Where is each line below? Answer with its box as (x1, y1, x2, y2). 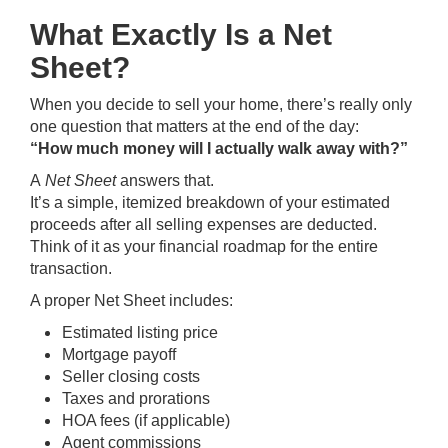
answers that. (116, 172, 214, 189)
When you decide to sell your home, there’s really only (30, 96, 412, 113)
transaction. (30, 260, 112, 277)
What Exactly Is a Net (30, 18, 332, 51)
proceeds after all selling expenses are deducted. (30, 216, 377, 233)
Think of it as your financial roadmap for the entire (30, 238, 378, 255)
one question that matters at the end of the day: (30, 118, 359, 135)
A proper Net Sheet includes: (30, 292, 233, 309)
